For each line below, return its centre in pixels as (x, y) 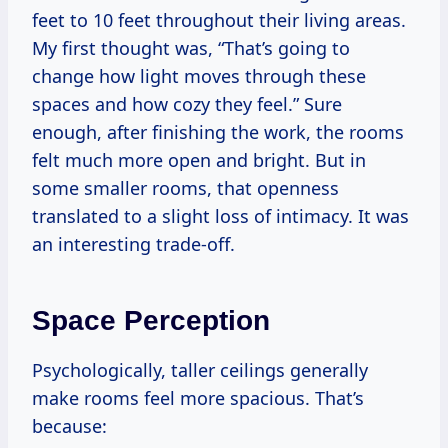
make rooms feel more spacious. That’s (198, 398)
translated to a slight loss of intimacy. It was (220, 216)
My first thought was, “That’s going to (191, 48)
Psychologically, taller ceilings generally (200, 370)
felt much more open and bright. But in (199, 160)
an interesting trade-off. (133, 244)
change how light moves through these (199, 76)
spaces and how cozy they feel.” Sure (187, 104)
